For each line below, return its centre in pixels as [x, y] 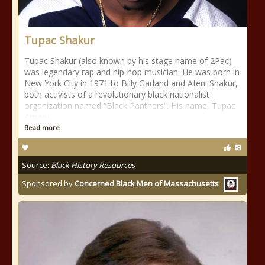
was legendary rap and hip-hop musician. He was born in [132, 72]
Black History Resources [93, 165]
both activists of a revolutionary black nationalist [117, 94]
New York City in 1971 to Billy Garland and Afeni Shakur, [131, 83]
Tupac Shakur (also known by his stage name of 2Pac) [128, 61]
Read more [42, 127]
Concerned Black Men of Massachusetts [147, 184]
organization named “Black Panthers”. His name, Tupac [130, 106]
